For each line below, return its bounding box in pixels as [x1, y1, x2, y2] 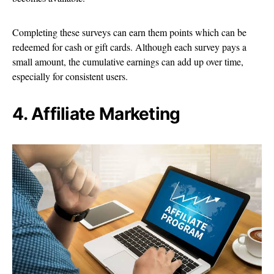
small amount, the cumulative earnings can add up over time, [12, 54, 243, 68]
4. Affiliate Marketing [12, 103, 180, 124]
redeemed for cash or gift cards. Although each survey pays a [12, 40, 246, 53]
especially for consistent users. [12, 69, 128, 83]
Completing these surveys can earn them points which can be [12, 25, 246, 39]
